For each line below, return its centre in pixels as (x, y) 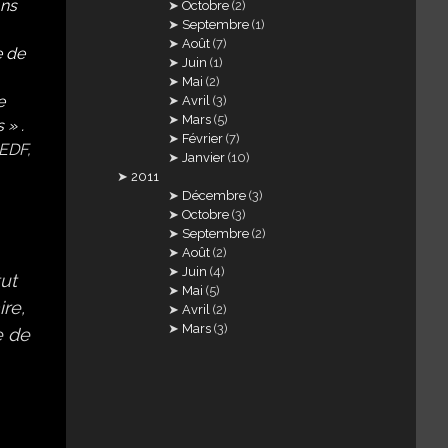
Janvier (204, 158)
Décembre (214, 196)
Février (203, 139)
